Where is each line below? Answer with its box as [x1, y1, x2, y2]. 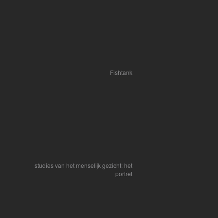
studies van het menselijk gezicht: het [35, 161, 132, 169]
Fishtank [110, 68, 132, 76]
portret [115, 169, 132, 178]
